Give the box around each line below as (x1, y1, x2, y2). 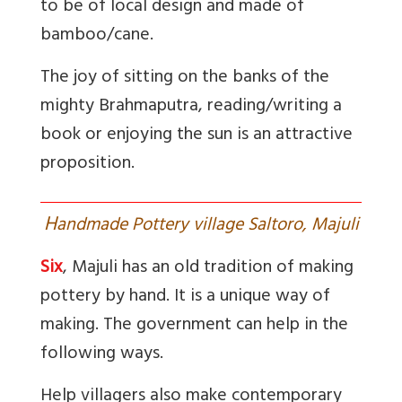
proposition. (40, 147, 135, 181)
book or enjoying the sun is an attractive (40, 118, 353, 153)
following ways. (40, 337, 163, 371)
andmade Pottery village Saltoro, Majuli (56, 209, 359, 243)
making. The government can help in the (40, 309, 348, 343)
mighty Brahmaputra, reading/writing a (40, 90, 342, 124)
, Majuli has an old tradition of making (63, 251, 354, 285)
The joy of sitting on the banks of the (40, 61, 329, 95)
